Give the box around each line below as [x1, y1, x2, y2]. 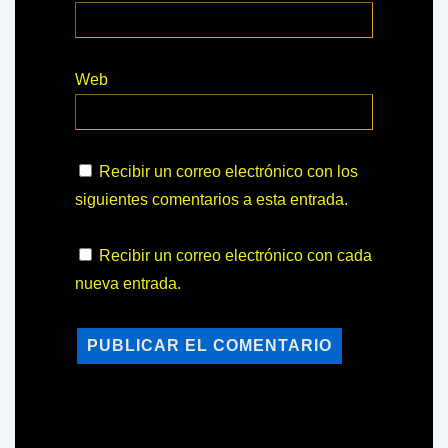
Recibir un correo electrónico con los [99, 162, 358, 180]
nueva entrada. [75, 274, 181, 292]
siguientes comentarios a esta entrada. [75, 190, 348, 208]
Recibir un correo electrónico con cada [99, 246, 372, 264]
